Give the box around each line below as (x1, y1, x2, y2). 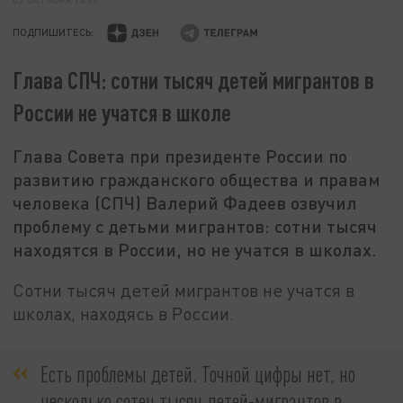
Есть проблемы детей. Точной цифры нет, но (40, 361, 355, 388)
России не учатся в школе (13, 98, 232, 127)
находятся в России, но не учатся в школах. (13, 238, 378, 261)
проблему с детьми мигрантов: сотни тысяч (13, 215, 378, 237)
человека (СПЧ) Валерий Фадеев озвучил (13, 192, 358, 214)
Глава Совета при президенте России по (13, 145, 348, 167)
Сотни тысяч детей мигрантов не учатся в (13, 279, 355, 300)
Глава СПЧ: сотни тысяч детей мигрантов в (13, 66, 375, 94)
